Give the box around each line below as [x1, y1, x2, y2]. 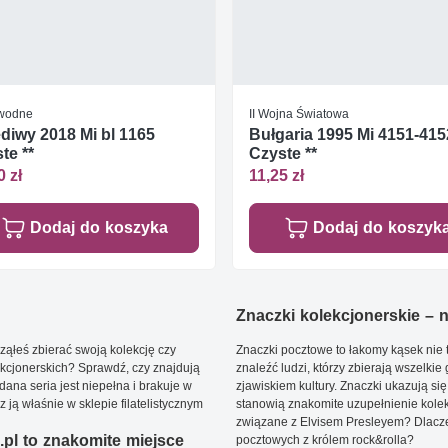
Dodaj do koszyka [29, 218, 168, 237]
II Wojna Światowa [249, 105, 349, 121]
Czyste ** [249, 143, 317, 163]
